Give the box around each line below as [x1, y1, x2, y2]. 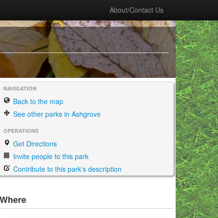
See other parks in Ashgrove [11, 109, 101, 119]
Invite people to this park [11, 151, 89, 161]
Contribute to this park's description [11, 164, 122, 174]
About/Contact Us [109, 5, 163, 15]
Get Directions [11, 139, 57, 148]
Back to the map [11, 96, 63, 106]
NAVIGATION [3, 85, 36, 92]
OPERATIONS [3, 127, 38, 134]
